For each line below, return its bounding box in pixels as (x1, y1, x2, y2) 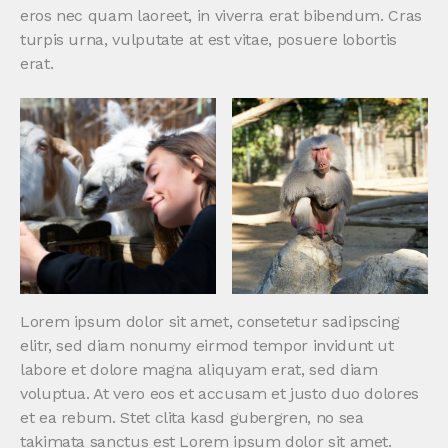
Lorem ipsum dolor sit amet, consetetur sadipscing (20, 312, 400, 332)
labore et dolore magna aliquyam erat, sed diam (20, 360, 378, 380)
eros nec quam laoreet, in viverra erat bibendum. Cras (20, 6, 422, 26)
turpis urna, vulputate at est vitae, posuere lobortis (20, 30, 397, 50)
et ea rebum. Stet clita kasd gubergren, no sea (20, 408, 364, 428)
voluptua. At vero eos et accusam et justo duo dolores (20, 384, 419, 404)
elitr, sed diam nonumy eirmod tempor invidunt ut (20, 336, 394, 356)
